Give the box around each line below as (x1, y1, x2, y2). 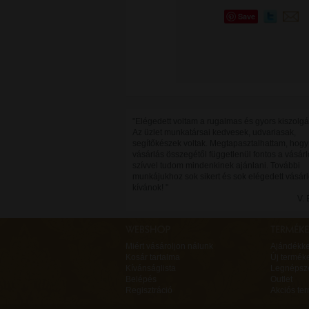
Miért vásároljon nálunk (126, 241, 213, 251)
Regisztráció (126, 286, 172, 295)
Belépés (126, 275, 157, 284)
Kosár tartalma (126, 252, 180, 262)
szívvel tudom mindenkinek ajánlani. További (132, 161, 300, 170)
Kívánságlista (126, 263, 176, 273)
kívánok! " (132, 183, 168, 192)
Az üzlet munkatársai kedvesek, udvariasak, (132, 128, 296, 137)
